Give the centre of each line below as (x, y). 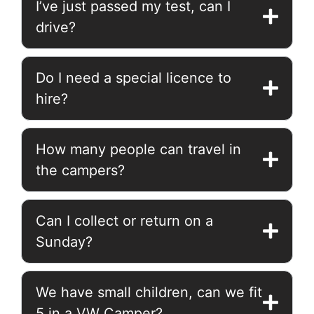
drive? (56, 27)
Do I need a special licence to (134, 77)
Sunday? (64, 241)
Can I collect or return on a (124, 220)
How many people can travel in (138, 149)
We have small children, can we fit (149, 292)
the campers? (80, 170)
